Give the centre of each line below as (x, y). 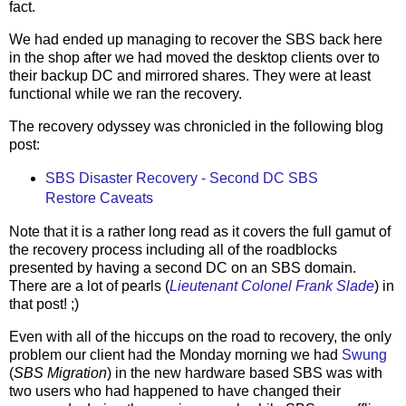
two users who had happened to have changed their (175, 391)
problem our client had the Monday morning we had (175, 354)
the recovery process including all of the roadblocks (173, 249)
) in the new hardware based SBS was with (245, 372)
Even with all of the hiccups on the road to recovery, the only (200, 336)
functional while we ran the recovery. (126, 94)
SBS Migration (60, 372)
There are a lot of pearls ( (89, 285)
